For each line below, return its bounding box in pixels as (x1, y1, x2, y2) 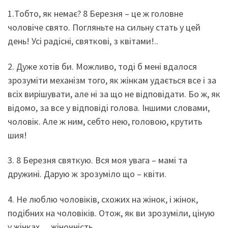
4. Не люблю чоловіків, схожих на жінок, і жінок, (8, 193, 198, 205)
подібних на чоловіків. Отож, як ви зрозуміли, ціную (8, 207, 215, 219)
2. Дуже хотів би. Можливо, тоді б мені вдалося (8, 60, 197, 72)
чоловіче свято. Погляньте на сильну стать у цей (8, 21, 201, 34)
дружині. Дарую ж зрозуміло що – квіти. (8, 168, 166, 180)
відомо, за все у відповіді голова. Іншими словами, (8, 101, 210, 113)
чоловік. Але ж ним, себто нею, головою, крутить (8, 115, 202, 127)
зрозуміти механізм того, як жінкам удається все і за (8, 74, 216, 86)
